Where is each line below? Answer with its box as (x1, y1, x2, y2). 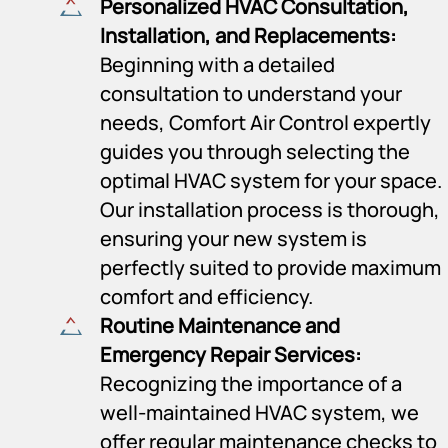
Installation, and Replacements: (100, 21, 396, 49)
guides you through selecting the (100, 137, 410, 165)
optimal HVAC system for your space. (100, 166, 442, 194)
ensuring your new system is (100, 224, 367, 252)
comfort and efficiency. (100, 282, 313, 310)
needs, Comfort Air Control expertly (100, 108, 431, 136)
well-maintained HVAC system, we (100, 398, 419, 426)
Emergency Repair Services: (100, 340, 361, 368)
